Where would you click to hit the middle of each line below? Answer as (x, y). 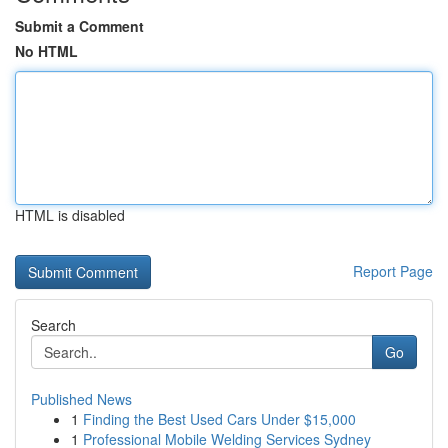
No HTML (46, 51)
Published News (81, 399)
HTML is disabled (70, 215)
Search (53, 325)
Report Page (393, 271)
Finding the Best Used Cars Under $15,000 (219, 419)
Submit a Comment (79, 26)
